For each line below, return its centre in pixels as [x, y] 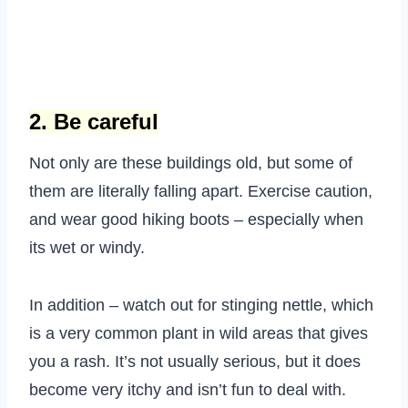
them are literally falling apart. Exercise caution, [201, 192]
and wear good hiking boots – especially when [196, 220]
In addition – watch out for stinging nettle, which [201, 306]
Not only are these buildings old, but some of [191, 163]
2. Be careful [94, 122]
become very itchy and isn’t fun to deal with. [188, 390]
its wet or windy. [87, 248]
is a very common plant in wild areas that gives [199, 334]
